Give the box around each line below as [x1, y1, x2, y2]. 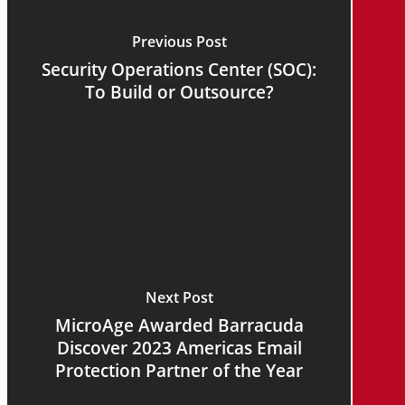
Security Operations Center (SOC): [42, 56, 317, 81]
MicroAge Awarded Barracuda [54, 312, 304, 337]
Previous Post [131, 31, 227, 52]
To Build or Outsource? [84, 79, 274, 104]
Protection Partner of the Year [55, 357, 304, 382]
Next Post [145, 287, 213, 307]
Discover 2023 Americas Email [56, 334, 302, 360]
